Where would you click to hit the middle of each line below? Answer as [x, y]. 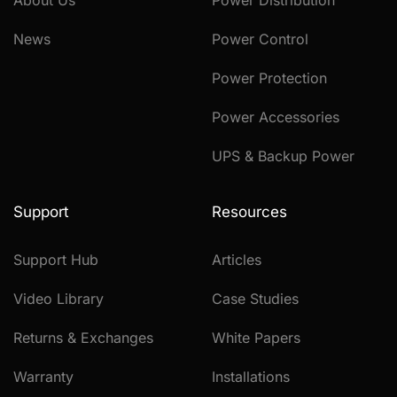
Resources [249, 212]
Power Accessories [276, 117]
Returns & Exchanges [83, 338]
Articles [237, 260]
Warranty [43, 377]
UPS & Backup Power [283, 156]
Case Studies [255, 299]
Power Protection [269, 78]
